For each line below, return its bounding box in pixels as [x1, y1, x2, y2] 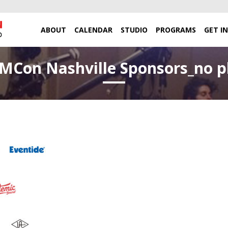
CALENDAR [74, 25, 112, 35]
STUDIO [121, 25, 148, 35]
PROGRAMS [156, 25, 196, 35]
